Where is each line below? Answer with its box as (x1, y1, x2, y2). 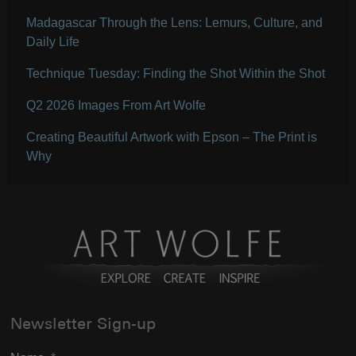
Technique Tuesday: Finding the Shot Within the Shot (25, 66, 325, 80)
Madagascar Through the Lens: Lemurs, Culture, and (25, 15, 323, 29)
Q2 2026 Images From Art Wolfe (25, 98, 206, 112)
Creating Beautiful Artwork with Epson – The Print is (25, 130, 317, 144)
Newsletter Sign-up (10, 317, 157, 334)
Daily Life (25, 34, 79, 48)
